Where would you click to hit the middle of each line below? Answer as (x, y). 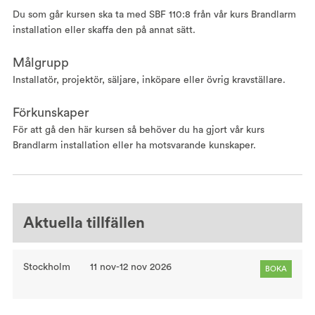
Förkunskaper (51, 112)
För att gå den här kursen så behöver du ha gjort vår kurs (138, 130)
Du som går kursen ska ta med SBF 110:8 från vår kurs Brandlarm (154, 15)
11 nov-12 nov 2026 (131, 267)
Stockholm (46, 267)
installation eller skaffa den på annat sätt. (104, 30)
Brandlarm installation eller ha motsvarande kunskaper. (134, 146)
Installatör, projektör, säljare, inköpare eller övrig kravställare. (149, 80)
